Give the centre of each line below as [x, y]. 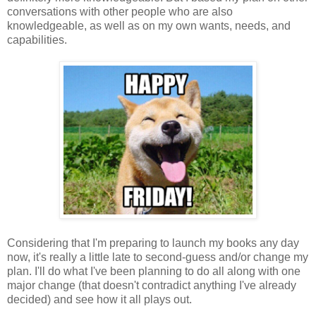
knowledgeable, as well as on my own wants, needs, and [149, 25]
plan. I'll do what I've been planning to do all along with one [154, 271]
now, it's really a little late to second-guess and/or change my [158, 257]
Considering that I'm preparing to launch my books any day [153, 243]
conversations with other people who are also [120, 11]
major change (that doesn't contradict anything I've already [152, 285]
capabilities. [37, 39]
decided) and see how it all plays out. [99, 299]
